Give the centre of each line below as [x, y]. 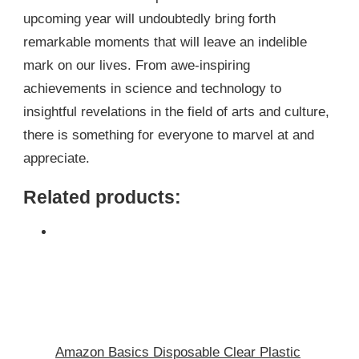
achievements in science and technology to [152, 89]
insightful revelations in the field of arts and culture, [176, 112]
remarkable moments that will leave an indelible [165, 42]
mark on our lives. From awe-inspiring [137, 66]
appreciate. [56, 159]
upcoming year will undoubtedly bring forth [149, 19]
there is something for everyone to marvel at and [169, 135]
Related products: [102, 198]
